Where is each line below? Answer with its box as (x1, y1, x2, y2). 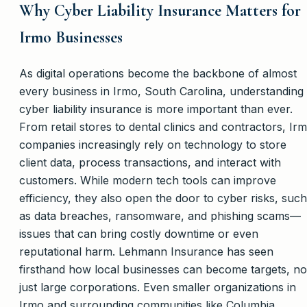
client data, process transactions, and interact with (19, 155, 281, 169)
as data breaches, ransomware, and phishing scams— (19, 208, 301, 223)
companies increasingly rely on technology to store (19, 137, 286, 151)
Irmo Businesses (19, 27, 123, 47)
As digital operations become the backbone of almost (19, 66, 297, 80)
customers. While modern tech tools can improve (19, 173, 276, 187)
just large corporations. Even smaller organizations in (19, 280, 296, 294)
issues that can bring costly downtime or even (19, 226, 258, 241)
